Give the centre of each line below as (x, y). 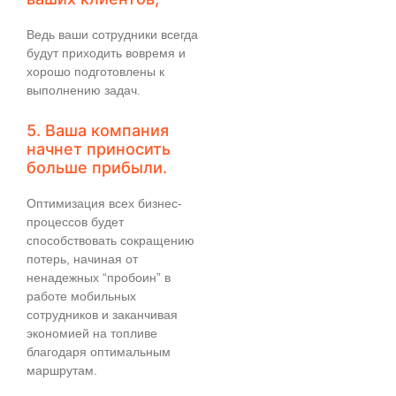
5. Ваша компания (98, 131)
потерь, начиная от (82, 259)
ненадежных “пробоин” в (99, 278)
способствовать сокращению (110, 241)
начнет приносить (99, 149)
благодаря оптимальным (99, 352)
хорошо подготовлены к (95, 71)
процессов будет (75, 222)
